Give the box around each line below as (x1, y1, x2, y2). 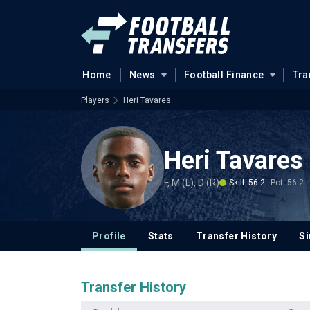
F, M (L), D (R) (164, 176, 219, 188)
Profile (92, 230, 126, 241)
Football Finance (183, 69, 264, 80)
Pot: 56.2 (271, 177, 304, 188)
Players (81, 95, 109, 105)
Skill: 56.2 (229, 177, 265, 188)
